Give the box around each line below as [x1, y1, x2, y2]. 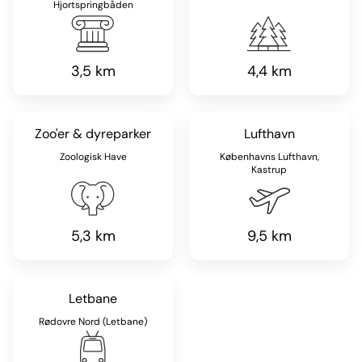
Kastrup [251, 162, 287, 176]
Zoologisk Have [59, 149, 127, 163]
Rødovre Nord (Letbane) [39, 314, 147, 328]
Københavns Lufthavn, [219, 149, 319, 163]
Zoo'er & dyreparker [35, 124, 151, 142]
